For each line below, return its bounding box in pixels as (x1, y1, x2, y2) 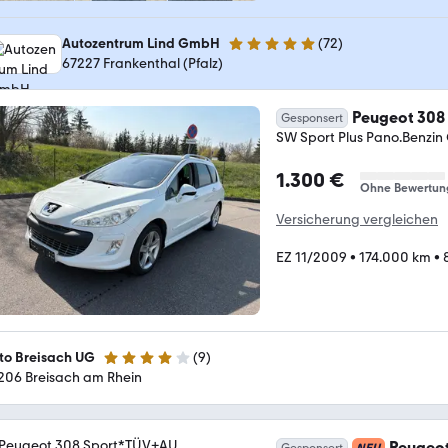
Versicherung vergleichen (276, 211, 438, 228)
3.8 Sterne (102, 357, 166, 374)
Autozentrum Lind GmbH (62, 35, 220, 52)
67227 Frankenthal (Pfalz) (62, 55, 223, 72)
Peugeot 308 (352, 108, 445, 127)
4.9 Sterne (227, 43, 290, 61)
